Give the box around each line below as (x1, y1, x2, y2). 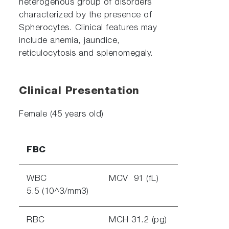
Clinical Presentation (19, 86, 140, 97)
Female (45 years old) (19, 110, 104, 119)
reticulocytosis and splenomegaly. (19, 49, 153, 58)
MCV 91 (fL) (109, 174, 159, 184)
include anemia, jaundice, (19, 36, 120, 45)
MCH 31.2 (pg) (109, 216, 167, 225)
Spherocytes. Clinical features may (19, 24, 157, 33)
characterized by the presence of (19, 11, 152, 20)
